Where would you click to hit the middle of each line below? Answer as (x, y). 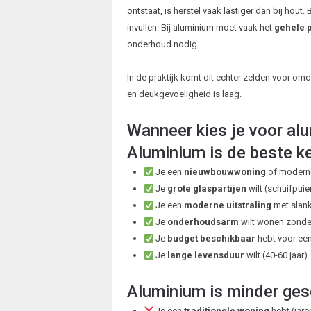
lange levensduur (206, 255)
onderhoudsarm (203, 222)
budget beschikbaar (212, 239)
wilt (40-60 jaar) (276, 255)
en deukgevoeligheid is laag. (184, 94)
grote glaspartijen (207, 189)
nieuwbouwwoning (225, 172)
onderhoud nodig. (163, 44)
